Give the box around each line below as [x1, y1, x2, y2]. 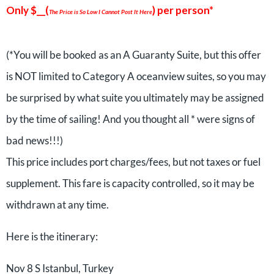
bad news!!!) [6, 134, 63, 147]
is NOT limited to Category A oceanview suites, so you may [6, 70, 266, 83]
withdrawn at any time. [6, 198, 109, 211]
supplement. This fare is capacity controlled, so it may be [6, 177, 254, 190]
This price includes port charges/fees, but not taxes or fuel [6, 155, 261, 168]
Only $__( [6, 4, 49, 17]
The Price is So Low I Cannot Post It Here [49, 8, 152, 15]
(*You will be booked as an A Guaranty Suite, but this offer [6, 48, 261, 61]
